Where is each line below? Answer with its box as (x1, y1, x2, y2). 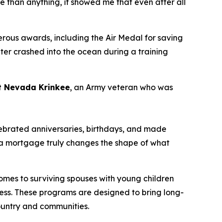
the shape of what (99, 138, 169, 148)
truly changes (47, 138, 99, 148)
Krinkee (39, 82, 70, 92)
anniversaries (31, 124, 82, 134)
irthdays (91, 124, 122, 134)
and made (124, 124, 166, 134)
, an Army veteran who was (70, 82, 173, 92)
